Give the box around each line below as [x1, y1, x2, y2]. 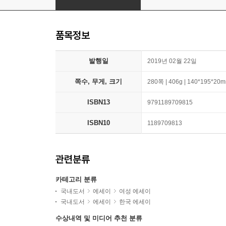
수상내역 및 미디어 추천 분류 [55, 214, 142, 222]
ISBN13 [87, 98, 110, 106]
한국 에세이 [119, 198, 151, 205]
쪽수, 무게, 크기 [75, 78, 122, 85]
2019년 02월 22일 [147, 58, 197, 65]
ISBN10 [87, 119, 110, 127]
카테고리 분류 [55, 176, 97, 183]
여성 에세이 [119, 188, 151, 195]
